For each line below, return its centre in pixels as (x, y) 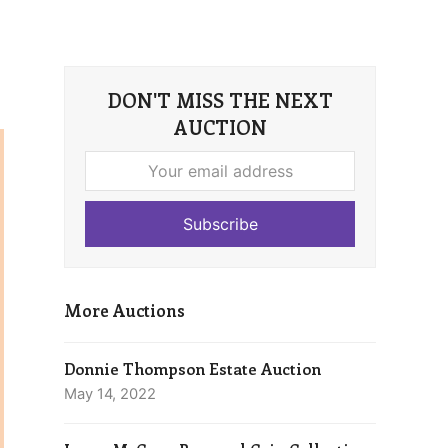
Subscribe (220, 224)
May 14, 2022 (110, 394)
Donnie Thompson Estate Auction (192, 368)
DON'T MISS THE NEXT (220, 100)
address (115, 221)
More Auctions (124, 309)
